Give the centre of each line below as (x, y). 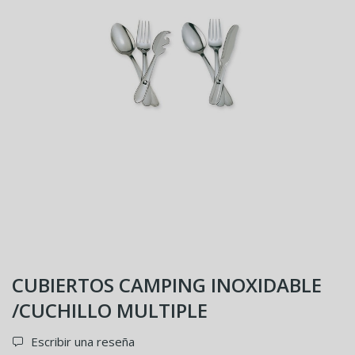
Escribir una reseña (81, 342)
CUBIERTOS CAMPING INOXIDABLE (167, 285)
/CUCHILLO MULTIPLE (110, 310)
